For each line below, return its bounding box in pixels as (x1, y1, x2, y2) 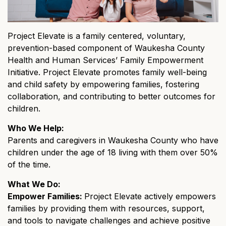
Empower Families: (8, 191, 84, 202)
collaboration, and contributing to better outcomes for (8, 91, 215, 102)
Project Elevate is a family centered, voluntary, (8, 31, 186, 41)
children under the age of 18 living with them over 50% (8, 147, 218, 158)
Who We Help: (8, 123, 64, 134)
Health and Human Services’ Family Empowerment (8, 55, 203, 66)
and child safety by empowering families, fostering (8, 79, 199, 90)
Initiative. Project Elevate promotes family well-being (8, 67, 207, 78)
